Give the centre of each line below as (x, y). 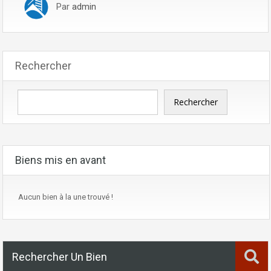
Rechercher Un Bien (60, 256)
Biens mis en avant (60, 160)
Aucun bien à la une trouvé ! (66, 197)
